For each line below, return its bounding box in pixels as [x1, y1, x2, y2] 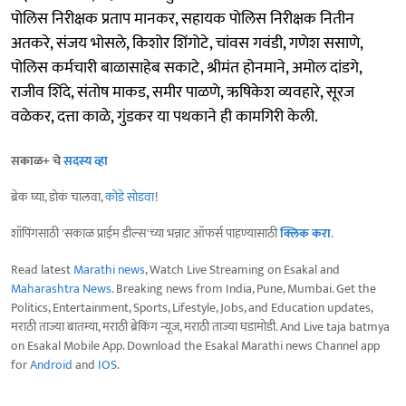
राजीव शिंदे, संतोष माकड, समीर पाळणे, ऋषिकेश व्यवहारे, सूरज [11, 78, 354, 106]
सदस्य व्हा [63, 150, 108, 171]
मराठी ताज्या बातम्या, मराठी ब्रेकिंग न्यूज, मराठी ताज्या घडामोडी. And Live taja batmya [11, 315, 390, 337]
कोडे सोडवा [105, 186, 155, 208]
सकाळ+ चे [11, 150, 63, 171]
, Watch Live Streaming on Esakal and [145, 258, 340, 280]
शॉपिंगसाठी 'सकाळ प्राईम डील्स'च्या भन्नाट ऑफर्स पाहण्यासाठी [11, 222, 280, 244]
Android [30, 353, 72, 375]
